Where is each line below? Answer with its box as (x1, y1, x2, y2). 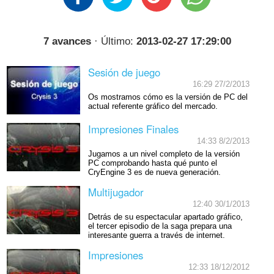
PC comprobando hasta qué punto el (87, 158, 217, 168)
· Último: (91, 35, 136, 47)
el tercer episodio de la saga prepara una (87, 221, 232, 231)
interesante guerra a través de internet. (87, 231, 225, 240)
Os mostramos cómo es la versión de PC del (87, 92, 248, 102)
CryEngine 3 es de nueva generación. (87, 168, 221, 177)
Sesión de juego (87, 64, 160, 80)
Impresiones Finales (87, 122, 179, 137)
